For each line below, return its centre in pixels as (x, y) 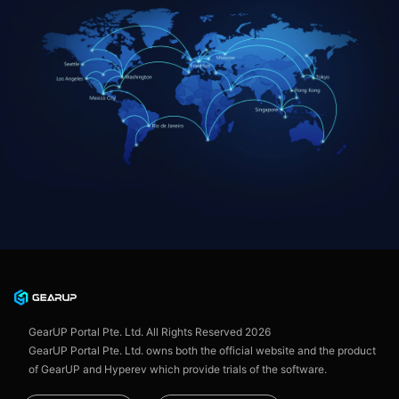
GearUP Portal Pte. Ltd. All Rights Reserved (136, 332)
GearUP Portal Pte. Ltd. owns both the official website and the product (202, 351)
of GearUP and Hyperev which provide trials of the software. (177, 370)
